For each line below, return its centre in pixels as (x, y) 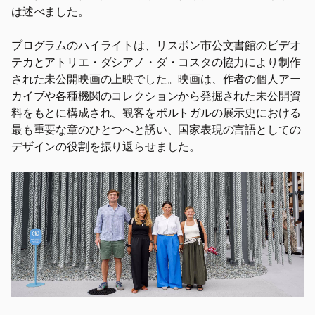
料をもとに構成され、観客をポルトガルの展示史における (156, 112)
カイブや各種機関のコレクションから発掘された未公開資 (156, 96)
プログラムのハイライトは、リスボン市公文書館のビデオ (156, 45)
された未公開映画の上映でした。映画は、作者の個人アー (156, 79)
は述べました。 (50, 11)
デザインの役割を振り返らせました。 (106, 146)
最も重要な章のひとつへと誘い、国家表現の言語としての (156, 129)
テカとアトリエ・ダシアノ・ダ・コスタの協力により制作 (156, 62)
